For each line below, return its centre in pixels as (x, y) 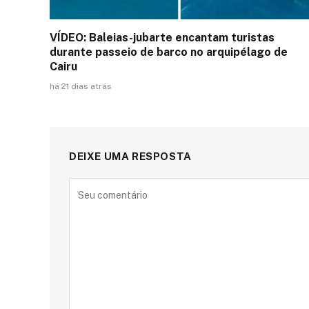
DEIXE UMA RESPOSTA (130, 156)
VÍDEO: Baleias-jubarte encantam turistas (162, 37)
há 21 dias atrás (81, 86)
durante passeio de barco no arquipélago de (169, 52)
